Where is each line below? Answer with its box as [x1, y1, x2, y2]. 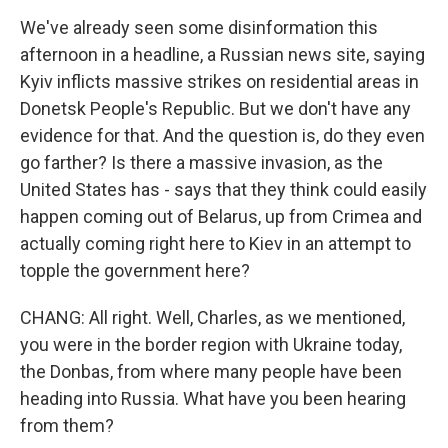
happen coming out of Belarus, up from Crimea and [20, 206, 422, 227]
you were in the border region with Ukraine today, [20, 334, 402, 355]
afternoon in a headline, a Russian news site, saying [20, 44, 425, 65]
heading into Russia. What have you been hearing [20, 388, 406, 409]
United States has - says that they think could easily [20, 179, 427, 200]
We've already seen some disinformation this [20, 17, 378, 38]
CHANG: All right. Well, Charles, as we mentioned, [20, 307, 405, 328]
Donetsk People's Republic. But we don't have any [20, 98, 411, 119]
